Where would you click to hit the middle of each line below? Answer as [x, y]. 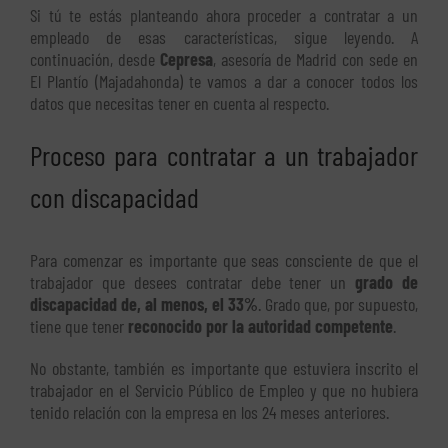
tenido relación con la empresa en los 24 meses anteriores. [209, 412]
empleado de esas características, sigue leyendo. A [224, 37]
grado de [386, 282]
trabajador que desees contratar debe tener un [193, 282]
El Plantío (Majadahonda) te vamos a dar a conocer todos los [224, 81]
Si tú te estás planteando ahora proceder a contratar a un [224, 15]
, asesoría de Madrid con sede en [315, 59]
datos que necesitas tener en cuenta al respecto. [179, 103]
